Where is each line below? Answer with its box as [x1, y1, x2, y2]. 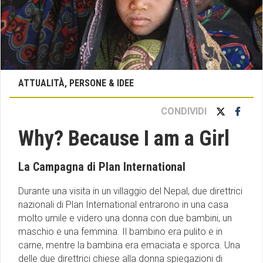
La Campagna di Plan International [18, 160, 186, 174]
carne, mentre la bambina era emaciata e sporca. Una [18, 240, 240, 251]
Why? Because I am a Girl [18, 126, 230, 151]
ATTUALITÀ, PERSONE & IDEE [18, 77, 134, 89]
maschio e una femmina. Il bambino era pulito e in [18, 226, 222, 238]
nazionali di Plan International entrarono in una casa [18, 199, 228, 211]
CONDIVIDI [161, 106, 207, 117]
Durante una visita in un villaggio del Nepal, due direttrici [18, 186, 242, 197]
